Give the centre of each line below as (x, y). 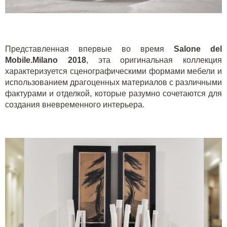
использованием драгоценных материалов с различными (113, 83)
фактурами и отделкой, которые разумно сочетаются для (113, 94)
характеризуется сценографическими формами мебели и (113, 71)
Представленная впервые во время (89, 49)
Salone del (198, 49)
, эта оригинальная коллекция (154, 60)
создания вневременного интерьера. (75, 105)
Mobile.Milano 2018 (46, 60)
